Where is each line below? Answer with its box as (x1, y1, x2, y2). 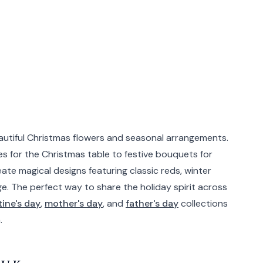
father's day (126, 197, 178, 210)
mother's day (45, 197, 103, 210)
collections (178, 197, 228, 210)
